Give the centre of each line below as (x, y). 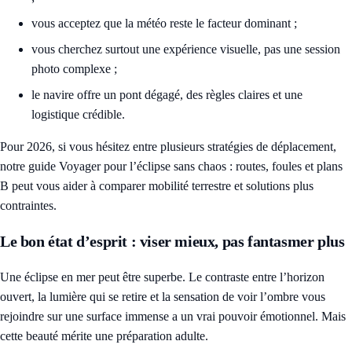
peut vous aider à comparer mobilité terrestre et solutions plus (161, 186)
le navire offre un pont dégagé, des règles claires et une (167, 95)
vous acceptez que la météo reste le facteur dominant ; (164, 24)
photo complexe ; (74, 69)
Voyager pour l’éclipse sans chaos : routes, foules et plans (201, 167)
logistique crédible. (78, 115)
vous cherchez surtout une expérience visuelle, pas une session (186, 49)
